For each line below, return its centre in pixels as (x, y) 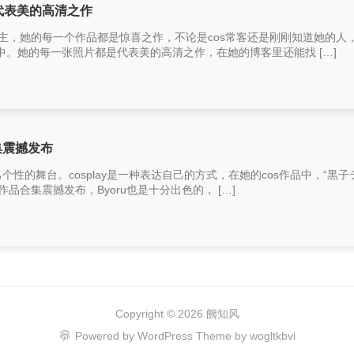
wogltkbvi (273, 336)
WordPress (165, 336)
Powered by (106, 336)
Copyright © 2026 (160, 314)
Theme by (221, 336)
